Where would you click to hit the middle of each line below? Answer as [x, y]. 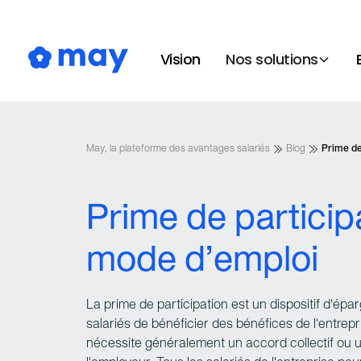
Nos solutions [272, 59]
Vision [180, 59]
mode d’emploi [202, 262]
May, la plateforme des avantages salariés [178, 149]
